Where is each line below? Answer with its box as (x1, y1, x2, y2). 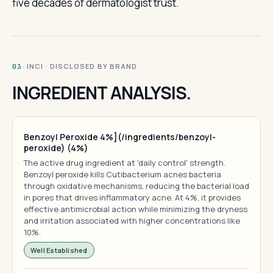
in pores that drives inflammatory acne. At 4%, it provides (24, 192, 241, 203)
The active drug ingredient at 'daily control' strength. (24, 157, 225, 168)
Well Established (30, 246, 88, 255)
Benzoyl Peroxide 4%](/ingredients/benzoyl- (24, 131, 216, 143)
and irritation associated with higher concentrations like (24, 215, 240, 226)
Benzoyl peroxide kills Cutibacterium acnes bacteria (24, 169, 221, 180)
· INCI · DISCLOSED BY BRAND (22, 62, 138, 71)
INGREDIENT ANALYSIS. (12, 81, 191, 104)
